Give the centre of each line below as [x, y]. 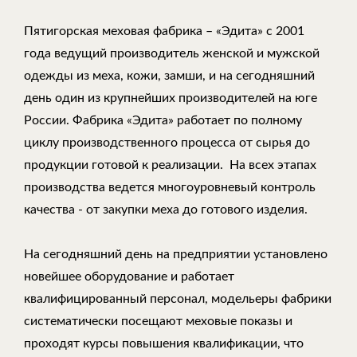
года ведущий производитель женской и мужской [172, 53]
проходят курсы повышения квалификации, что [164, 343]
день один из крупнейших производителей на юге [171, 98]
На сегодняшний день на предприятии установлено [176, 254]
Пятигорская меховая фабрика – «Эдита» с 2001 [164, 31]
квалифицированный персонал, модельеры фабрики [178, 298]
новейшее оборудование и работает [129, 276]
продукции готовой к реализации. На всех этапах [170, 165]
